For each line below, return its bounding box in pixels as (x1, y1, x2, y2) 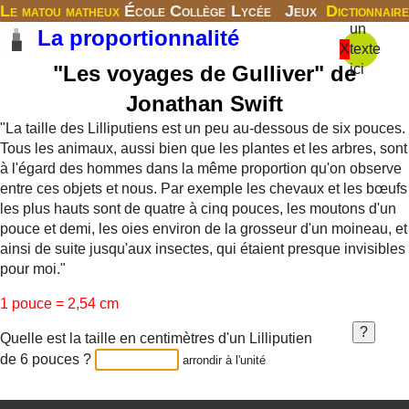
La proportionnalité (31, 26, 239, 51)
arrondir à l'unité (183, 353, 266, 367)
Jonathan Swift (126, 91, 283, 116)
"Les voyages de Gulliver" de (53, 61, 356, 86)
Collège (170, 2, 225, 20)
